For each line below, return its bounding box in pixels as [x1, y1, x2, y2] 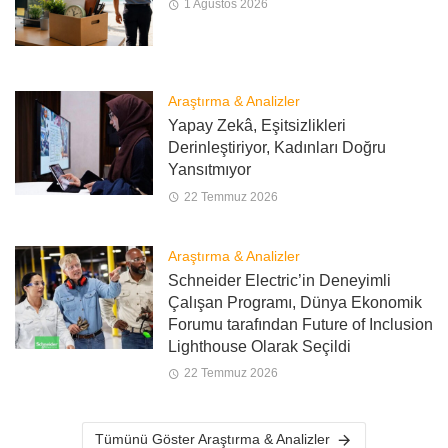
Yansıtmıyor [167, 161, 251, 179]
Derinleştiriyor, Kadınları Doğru [167, 139, 386, 157]
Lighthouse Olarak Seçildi [167, 337, 351, 355]
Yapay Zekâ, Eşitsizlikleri [167, 117, 346, 135]
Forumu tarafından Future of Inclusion [167, 315, 433, 333]
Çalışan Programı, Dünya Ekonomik [167, 293, 422, 311]
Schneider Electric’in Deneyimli [167, 271, 391, 289]
